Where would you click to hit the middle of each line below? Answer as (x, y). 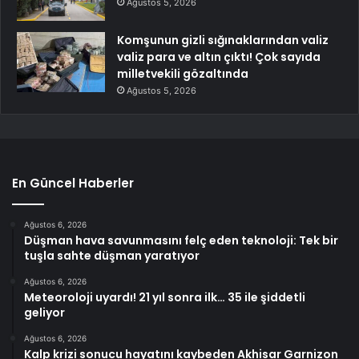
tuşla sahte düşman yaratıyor (112, 256)
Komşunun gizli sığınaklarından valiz (223, 40)
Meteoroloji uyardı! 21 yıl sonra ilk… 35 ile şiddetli (165, 298)
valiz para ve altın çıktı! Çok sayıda (219, 57)
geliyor (44, 313)
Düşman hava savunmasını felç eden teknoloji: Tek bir (181, 241)
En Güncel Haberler (73, 184)
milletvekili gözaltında (183, 74)
